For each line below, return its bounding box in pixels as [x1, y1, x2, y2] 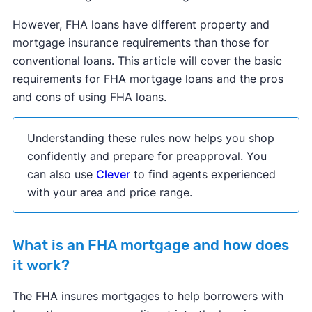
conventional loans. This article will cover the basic [12, 54, 282, 68]
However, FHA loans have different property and [12, 17, 270, 31]
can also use [26, 167, 96, 181]
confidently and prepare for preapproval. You [26, 149, 267, 163]
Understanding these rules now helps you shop [26, 131, 274, 145]
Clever [95, 167, 130, 181]
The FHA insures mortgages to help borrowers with [12, 289, 283, 303]
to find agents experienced [130, 167, 276, 181]
